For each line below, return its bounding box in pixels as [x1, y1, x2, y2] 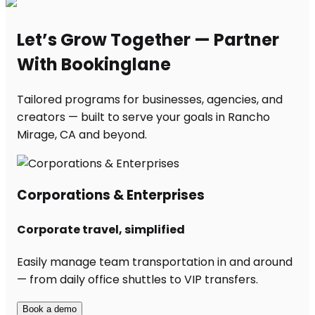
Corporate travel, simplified [17, 221, 185, 238]
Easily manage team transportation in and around [17, 253, 292, 270]
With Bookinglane [17, 52, 171, 76]
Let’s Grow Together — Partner [17, 27, 279, 51]
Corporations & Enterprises [17, 186, 205, 205]
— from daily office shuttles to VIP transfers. [17, 271, 258, 288]
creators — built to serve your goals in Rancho [17, 108, 270, 125]
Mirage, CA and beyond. [17, 126, 147, 143]
